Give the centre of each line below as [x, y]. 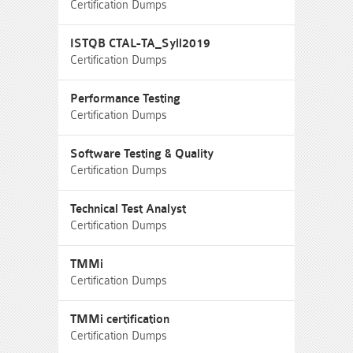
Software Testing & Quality [142, 154]
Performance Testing [125, 99]
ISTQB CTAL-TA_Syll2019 [140, 44]
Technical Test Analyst [128, 209]
